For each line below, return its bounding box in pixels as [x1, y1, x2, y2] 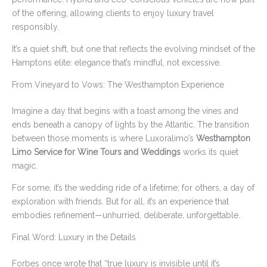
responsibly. [12, 22, 59, 32]
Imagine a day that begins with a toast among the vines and [12, 106, 238, 116]
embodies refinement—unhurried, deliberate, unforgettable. [12, 210, 240, 221]
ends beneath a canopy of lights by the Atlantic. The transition [12, 120, 249, 130]
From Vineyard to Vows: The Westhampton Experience [12, 80, 224, 90]
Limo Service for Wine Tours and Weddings [12, 147, 181, 157]
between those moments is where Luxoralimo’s [12, 133, 196, 144]
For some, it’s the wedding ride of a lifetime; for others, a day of [12, 183, 254, 193]
